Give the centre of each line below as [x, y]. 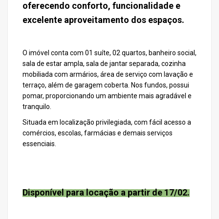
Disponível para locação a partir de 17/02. [106, 192]
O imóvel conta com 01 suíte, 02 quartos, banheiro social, [109, 53]
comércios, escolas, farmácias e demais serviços [98, 133]
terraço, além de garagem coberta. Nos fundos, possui [106, 85]
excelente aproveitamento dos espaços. [103, 20]
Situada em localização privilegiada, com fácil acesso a [107, 122]
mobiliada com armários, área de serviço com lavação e [108, 74]
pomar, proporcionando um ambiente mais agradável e [107, 96]
